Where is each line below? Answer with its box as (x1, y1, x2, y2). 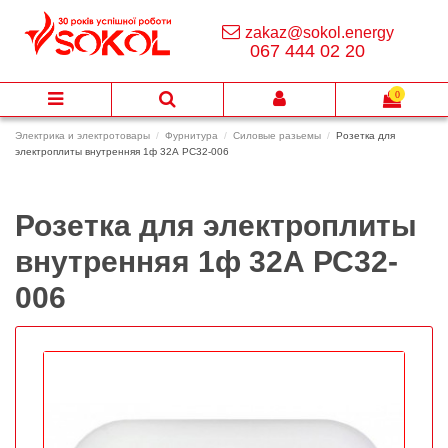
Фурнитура (165, 130, 219, 142)
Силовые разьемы (233, 130, 322, 142)
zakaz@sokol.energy (244, 24, 394, 42)
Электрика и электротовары (15, 130, 150, 142)
